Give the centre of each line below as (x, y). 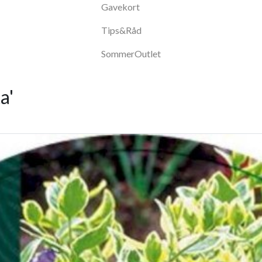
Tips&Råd (121, 30)
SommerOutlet (131, 54)
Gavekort (120, 7)
